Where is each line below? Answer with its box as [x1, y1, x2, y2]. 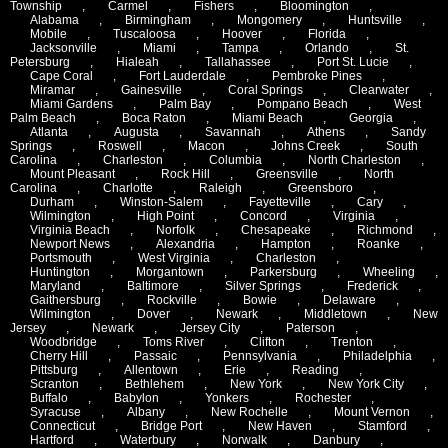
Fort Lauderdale [139, 68, 226, 83]
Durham [30, 194, 74, 209]
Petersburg [10, 54, 70, 69]
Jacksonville [30, 40, 97, 55]
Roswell [98, 138, 142, 153]
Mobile [30, 26, 67, 41]
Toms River [143, 334, 204, 349]
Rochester [295, 390, 351, 405]
